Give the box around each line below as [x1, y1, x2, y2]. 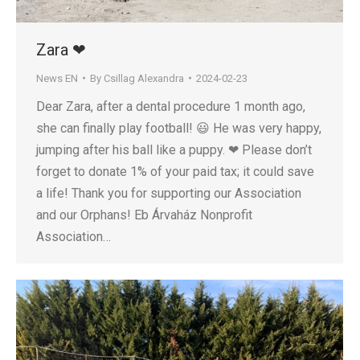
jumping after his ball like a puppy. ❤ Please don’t [36, 141, 312, 157]
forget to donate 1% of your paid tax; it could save [36, 163, 314, 179]
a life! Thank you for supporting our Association [36, 185, 301, 201]
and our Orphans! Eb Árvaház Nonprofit [36, 207, 252, 223]
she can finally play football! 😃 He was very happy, [36, 120, 321, 136]
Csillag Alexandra [104, 72, 184, 84]
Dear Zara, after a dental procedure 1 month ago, [36, 98, 305, 114]
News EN [36, 72, 78, 84]
